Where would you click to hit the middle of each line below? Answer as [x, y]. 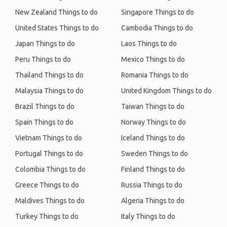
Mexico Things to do [153, 59]
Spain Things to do [44, 122]
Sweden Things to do [155, 154]
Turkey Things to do [47, 216]
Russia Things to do [152, 185]
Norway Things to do [154, 122]
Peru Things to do [43, 59]
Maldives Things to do [50, 201]
